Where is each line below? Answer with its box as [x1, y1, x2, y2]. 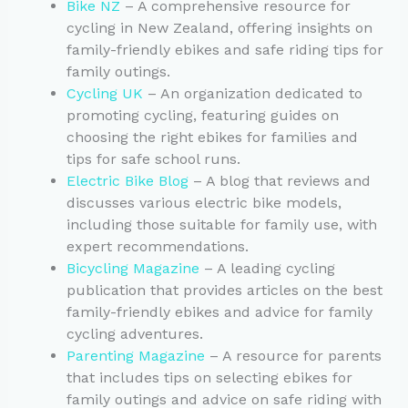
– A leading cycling [199, 260, 335, 278]
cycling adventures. [66, 325, 203, 343]
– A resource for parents [204, 347, 382, 365]
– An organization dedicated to [142, 85, 362, 103]
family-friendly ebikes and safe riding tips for [66, 41, 383, 59]
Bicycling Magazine [66, 260, 199, 278]
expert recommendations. [66, 238, 249, 256]
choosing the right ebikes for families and [66, 128, 358, 147]
